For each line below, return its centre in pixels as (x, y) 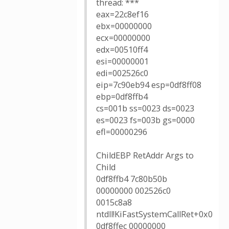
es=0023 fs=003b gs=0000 (145, 120)
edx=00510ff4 (122, 50)
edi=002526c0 (122, 73)
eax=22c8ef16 (122, 14)
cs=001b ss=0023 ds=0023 (145, 108)
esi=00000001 (122, 61)
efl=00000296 (122, 132)
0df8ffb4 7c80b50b (132, 179)
